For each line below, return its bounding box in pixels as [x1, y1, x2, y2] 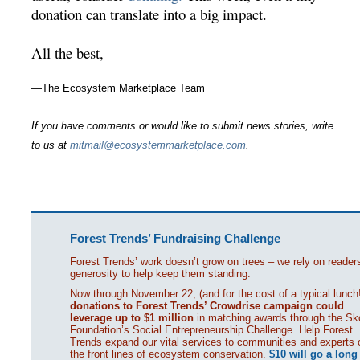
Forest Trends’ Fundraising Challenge [70, 231, 281, 246]
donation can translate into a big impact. [31, 4, 268, 25]
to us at [31, 139, 71, 152]
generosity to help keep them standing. [70, 268, 252, 280]
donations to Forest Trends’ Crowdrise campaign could [70, 300, 345, 313]
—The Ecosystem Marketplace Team [31, 82, 206, 95]
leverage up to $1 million [70, 312, 194, 325]
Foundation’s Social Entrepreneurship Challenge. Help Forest [70, 324, 354, 337]
